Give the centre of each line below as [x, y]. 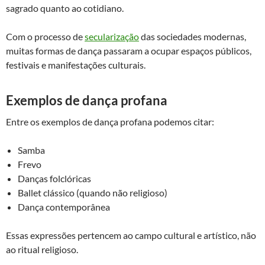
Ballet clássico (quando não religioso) [93, 192]
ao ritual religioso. [42, 249]
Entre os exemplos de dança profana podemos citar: [110, 121]
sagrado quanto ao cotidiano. [65, 8]
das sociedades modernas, [193, 36]
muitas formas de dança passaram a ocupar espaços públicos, [129, 50]
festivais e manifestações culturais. [76, 64]
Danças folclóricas [54, 178]
